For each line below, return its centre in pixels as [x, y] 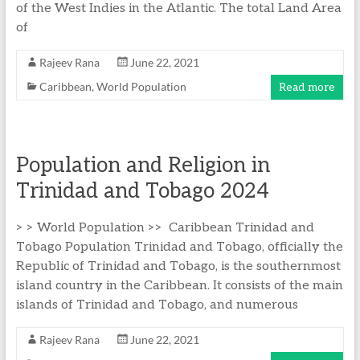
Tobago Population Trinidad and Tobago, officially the [179, 247]
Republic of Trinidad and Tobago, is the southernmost [178, 266]
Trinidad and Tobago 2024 [142, 191]
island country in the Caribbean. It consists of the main [179, 286]
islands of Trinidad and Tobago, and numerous [157, 305]
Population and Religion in [143, 166]
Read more [307, 87]
